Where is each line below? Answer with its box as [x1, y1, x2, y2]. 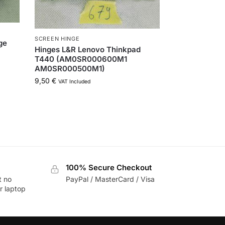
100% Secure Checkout [65, 163, 152, 173]
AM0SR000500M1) [35, 63, 105, 73]
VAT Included [58, 78, 91, 85]
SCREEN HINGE [35, 35, 80, 42]
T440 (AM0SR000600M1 [35, 54, 128, 64]
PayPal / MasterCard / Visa [65, 174, 155, 183]
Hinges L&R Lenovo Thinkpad [35, 44, 141, 54]
